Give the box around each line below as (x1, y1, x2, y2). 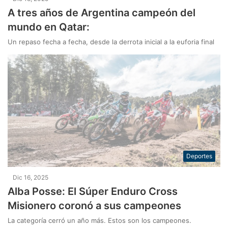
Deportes (186, 152, 212, 160)
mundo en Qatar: (8, 20, 90, 33)
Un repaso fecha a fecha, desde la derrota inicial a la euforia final (8, 37, 215, 46)
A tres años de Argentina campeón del (8, 6, 196, 19)
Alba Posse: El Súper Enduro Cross (8, 185, 178, 198)
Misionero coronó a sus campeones (8, 199, 182, 212)
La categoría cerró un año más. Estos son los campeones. (8, 216, 192, 225)
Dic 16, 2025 (13, 174, 49, 182)
